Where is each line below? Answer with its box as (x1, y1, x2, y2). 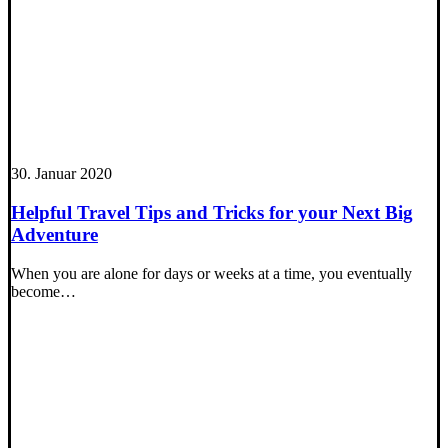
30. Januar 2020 (11, 165, 112, 183)
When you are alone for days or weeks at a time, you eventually (11, 264, 412, 282)
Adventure (11, 223, 98, 245)
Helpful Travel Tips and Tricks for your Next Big (11, 201, 413, 223)
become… (11, 282, 76, 300)
